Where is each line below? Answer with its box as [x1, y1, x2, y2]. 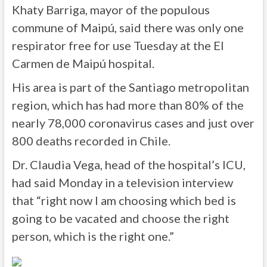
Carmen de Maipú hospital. [11, 56, 154, 70]
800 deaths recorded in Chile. [11, 133, 170, 148]
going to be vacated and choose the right [11, 211, 229, 225]
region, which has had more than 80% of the [11, 98, 244, 112]
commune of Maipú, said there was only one [11, 20, 244, 35]
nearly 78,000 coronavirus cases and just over [11, 116, 254, 130]
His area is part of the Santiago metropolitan [11, 80, 249, 94]
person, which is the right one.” [11, 229, 174, 243]
